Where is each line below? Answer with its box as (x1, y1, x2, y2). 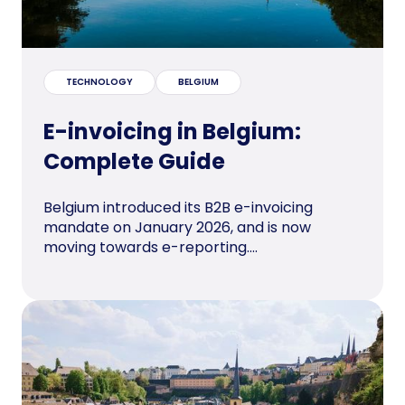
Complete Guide (43, 146, 225, 176)
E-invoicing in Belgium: (43, 116, 301, 146)
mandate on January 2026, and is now (43, 216, 311, 238)
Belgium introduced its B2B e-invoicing (43, 196, 313, 218)
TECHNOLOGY (66, 74, 133, 89)
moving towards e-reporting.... (43, 236, 258, 258)
